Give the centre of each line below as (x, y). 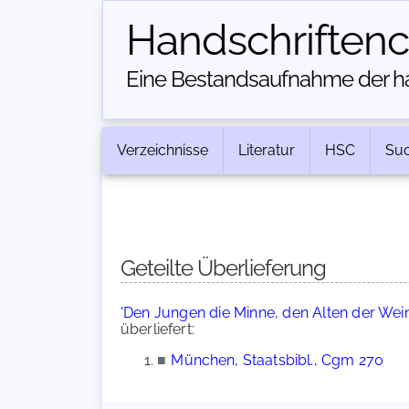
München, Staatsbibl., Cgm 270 (277, 360)
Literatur (267, 150)
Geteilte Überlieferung (223, 268)
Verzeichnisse (163, 150)
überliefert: (157, 329)
